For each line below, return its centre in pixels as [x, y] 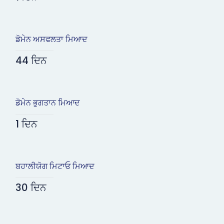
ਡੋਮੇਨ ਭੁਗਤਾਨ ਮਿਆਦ [47, 103]
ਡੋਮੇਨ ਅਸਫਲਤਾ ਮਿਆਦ [51, 39]
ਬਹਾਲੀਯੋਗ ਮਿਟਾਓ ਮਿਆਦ [55, 166]
